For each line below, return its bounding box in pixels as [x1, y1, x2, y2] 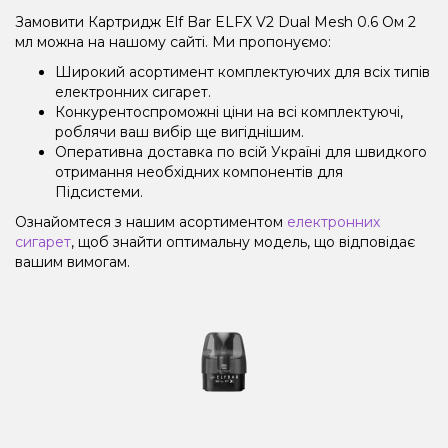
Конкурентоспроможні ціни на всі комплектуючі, [55, 102, 403, 121]
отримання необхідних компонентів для [55, 162, 343, 181]
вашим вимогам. [15, 252, 130, 271]
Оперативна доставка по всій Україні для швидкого [55, 142, 427, 161]
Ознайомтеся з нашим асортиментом [15, 212, 287, 231]
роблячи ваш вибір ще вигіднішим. [55, 122, 304, 141]
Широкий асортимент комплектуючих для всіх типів [55, 62, 430, 81]
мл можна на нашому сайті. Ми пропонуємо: [15, 32, 331, 51]
